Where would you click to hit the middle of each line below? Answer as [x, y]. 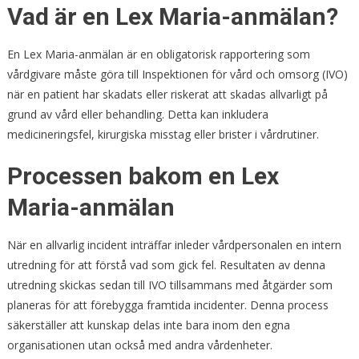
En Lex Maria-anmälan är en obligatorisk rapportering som [158, 54]
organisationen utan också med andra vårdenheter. [139, 345]
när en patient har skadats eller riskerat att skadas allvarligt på [167, 95]
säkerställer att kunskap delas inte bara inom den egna [148, 325]
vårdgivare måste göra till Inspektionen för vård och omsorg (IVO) [177, 75]
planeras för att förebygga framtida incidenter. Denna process [167, 305]
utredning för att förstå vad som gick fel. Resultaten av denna [166, 265]
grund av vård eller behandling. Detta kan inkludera [137, 115]
